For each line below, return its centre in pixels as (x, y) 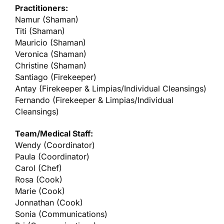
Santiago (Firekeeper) (56, 77)
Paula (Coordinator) (52, 156)
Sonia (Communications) (61, 214)
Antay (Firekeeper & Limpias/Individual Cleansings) (111, 88)
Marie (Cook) (40, 191)
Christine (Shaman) (51, 65)
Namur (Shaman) (47, 19)
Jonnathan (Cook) (49, 202)
